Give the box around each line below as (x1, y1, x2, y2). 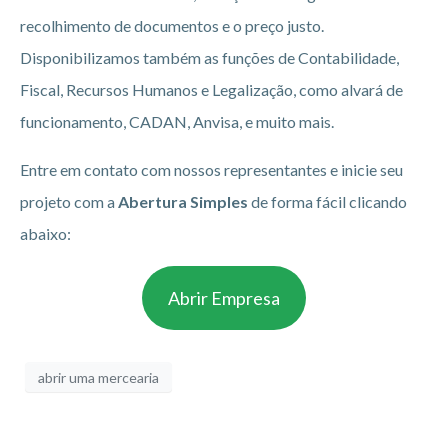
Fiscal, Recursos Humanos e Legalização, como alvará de (20, 79, 403, 99)
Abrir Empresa (168, 286, 280, 309)
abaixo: (20, 223, 71, 243)
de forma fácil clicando (248, 191, 407, 211)
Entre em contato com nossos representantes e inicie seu (20, 159, 403, 179)
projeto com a (20, 191, 118, 211)
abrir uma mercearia (38, 368, 159, 386)
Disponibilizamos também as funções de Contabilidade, (20, 47, 399, 67)
